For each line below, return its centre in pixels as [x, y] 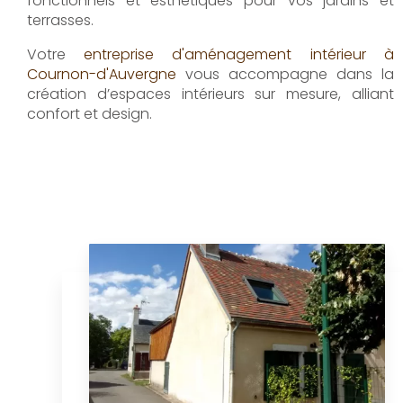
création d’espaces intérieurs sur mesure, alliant [210, 94]
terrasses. [60, 20]
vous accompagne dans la [285, 74]
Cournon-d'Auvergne [102, 74]
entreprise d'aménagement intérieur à [239, 54]
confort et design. [90, 113]
